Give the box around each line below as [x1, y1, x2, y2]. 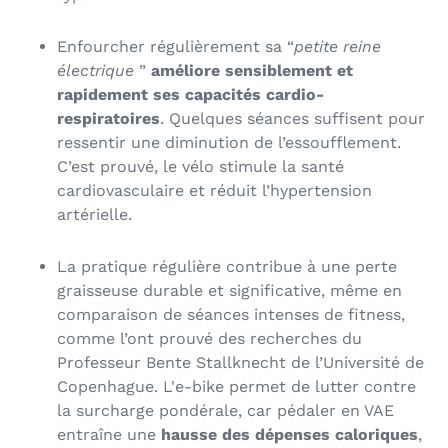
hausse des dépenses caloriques [161, 425, 418, 445]
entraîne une [57, 425, 161, 445]
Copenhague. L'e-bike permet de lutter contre [57, 377, 416, 397]
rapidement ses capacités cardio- [57, 85, 324, 105]
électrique [57, 61, 139, 81]
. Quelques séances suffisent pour [160, 109, 425, 129]
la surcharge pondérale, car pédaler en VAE [57, 401, 394, 421]
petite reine [294, 37, 381, 57]
